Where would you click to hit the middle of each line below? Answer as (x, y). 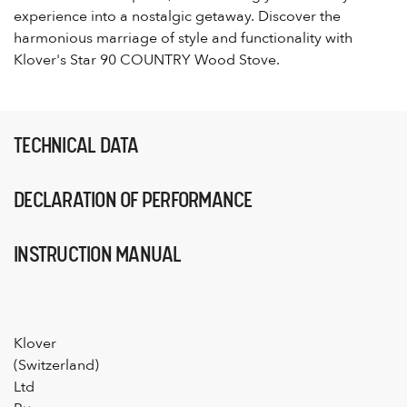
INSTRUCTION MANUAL (98, 254)
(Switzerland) (56, 365)
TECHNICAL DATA (76, 145)
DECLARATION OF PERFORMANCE (133, 199)
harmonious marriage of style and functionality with (183, 38)
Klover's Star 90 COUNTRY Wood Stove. (147, 60)
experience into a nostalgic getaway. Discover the (177, 16)
